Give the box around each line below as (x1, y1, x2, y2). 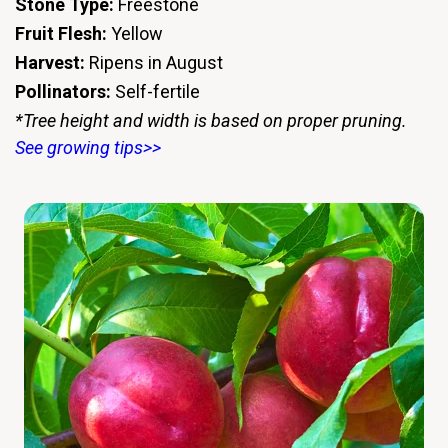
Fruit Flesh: (15, 22, 111, 44)
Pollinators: (15, 81, 111, 103)
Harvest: (15, 52, 85, 74)
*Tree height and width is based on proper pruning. (15, 110, 407, 132)
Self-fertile (111, 81, 200, 103)
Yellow (111, 22, 163, 44)
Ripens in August (85, 52, 223, 74)
